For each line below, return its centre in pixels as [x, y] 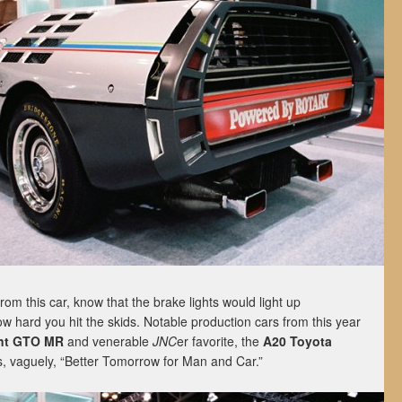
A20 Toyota [297, 341]
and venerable [108, 341]
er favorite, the [220, 341]
